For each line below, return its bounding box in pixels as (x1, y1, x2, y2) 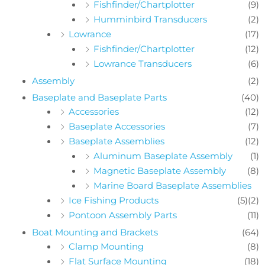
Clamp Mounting (68, 241, 144, 252)
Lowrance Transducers (93, 58, 192, 69)
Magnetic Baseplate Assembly (93, 165, 226, 176)
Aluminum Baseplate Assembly (93, 150, 232, 161)
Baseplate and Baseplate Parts (31, 92, 167, 103)
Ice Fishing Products (68, 195, 159, 206)
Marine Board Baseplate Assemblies (93, 180, 251, 191)
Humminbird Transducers (93, 14, 207, 25)
